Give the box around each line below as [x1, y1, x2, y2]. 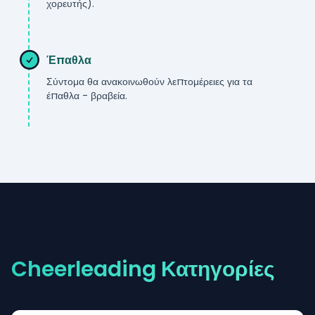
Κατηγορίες [156, 254, 275, 284]
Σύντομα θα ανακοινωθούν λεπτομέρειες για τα [46, 75, 252, 89]
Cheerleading [11, 254, 156, 284]
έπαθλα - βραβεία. [46, 89, 127, 103]
